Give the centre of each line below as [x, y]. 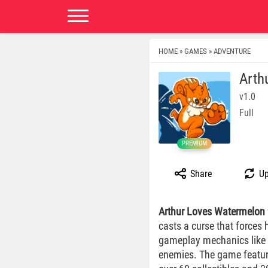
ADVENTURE [232, 51]
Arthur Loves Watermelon [212, 211]
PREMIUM [194, 143]
